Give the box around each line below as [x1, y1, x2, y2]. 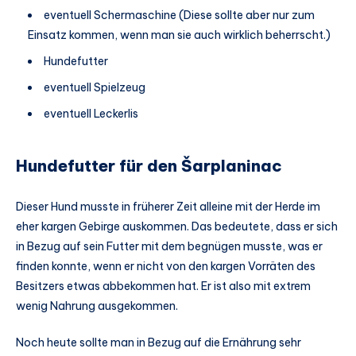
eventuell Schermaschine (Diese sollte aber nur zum [44, 8, 315, 23]
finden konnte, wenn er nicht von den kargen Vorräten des [16, 259, 315, 274]
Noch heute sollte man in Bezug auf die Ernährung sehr [16, 335, 301, 350]
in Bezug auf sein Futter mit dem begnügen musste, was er [16, 239, 323, 254]
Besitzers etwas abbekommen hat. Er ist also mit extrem [16, 279, 311, 294]
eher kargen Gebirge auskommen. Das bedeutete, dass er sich [16, 219, 338, 234]
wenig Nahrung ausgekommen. [16, 299, 178, 314]
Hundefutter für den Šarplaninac [16, 155, 282, 176]
